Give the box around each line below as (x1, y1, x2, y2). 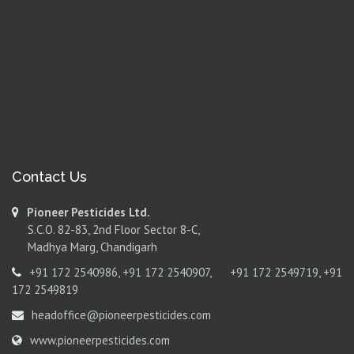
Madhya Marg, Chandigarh (12, 239, 157, 254)
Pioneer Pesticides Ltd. (27, 205, 150, 220)
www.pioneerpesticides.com (30, 333, 170, 348)
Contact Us (12, 168, 87, 185)
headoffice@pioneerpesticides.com (32, 307, 211, 322)
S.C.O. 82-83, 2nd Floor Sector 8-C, (12, 222, 200, 237)
